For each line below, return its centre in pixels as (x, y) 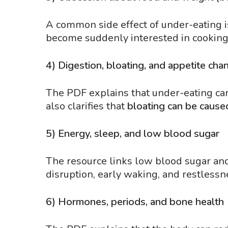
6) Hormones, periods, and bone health (135, 202)
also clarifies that (87, 106)
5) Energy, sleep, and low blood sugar (133, 134)
